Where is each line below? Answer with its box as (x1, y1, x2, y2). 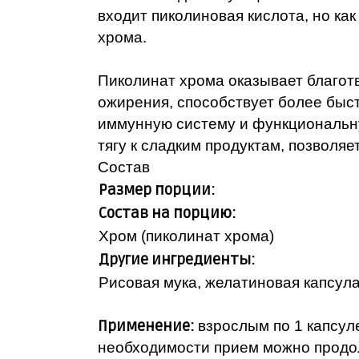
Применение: (98, 317, 198, 336)
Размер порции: (99, 180, 216, 200)
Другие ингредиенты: (99, 250, 256, 269)
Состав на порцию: (99, 204, 236, 223)
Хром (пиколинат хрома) (99, 227, 274, 244)
